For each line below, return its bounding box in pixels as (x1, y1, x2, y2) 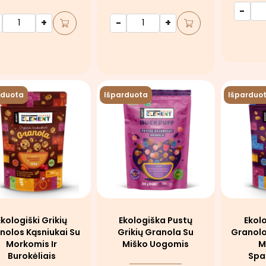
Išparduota (103, 89, 148, 100)
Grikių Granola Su (118, 226, 194, 238)
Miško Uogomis (122, 237, 189, 250)
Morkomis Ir (6, 237, 58, 250)
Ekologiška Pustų (119, 214, 193, 226)
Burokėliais (7, 249, 56, 262)
